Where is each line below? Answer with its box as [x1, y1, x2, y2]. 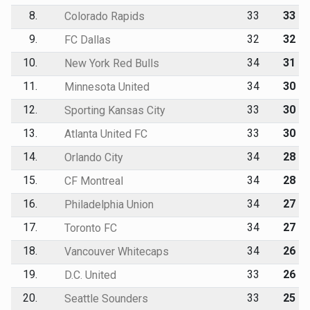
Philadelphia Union [61, 197, 154, 211]
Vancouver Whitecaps [61, 244, 169, 258]
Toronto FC [61, 221, 117, 235]
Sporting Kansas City [61, 103, 165, 117]
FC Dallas [61, 33, 111, 46]
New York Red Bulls [61, 56, 159, 70]
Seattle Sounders [61, 291, 148, 305]
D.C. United [61, 268, 116, 282]
